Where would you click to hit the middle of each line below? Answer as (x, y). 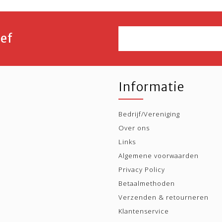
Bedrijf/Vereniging (149, 114)
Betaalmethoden (147, 183)
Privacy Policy (142, 169)
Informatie (151, 87)
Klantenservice (144, 211)
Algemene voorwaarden (159, 156)
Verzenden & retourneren (164, 197)
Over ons (134, 128)
